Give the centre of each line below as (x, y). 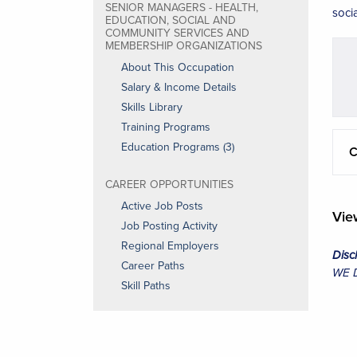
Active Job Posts (162, 206)
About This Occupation (178, 67)
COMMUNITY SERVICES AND (177, 33)
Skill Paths (146, 285)
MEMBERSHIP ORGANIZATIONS (184, 45)
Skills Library (152, 107)
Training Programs (166, 127)
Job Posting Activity (169, 226)
